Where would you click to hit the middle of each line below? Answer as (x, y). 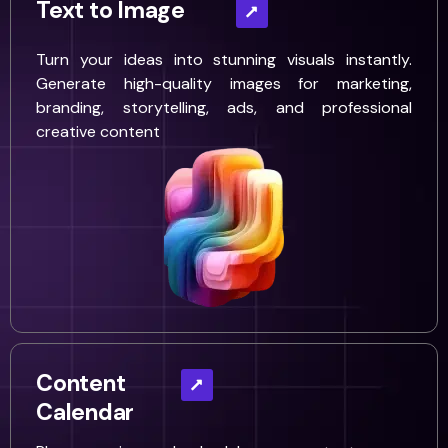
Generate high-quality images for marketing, (224, 83)
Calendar (85, 412)
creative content (98, 131)
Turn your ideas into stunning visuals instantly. (224, 59)
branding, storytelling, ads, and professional (224, 107)
